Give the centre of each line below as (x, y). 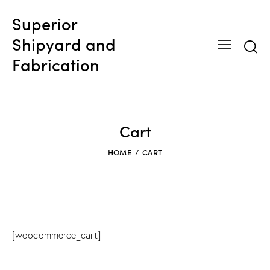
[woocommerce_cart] (56, 235)
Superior (45, 23)
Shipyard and (64, 43)
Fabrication (56, 64)
